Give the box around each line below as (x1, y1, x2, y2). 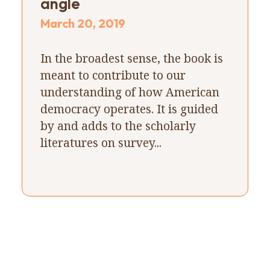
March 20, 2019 (40, 15, 125, 31)
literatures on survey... (40, 134, 162, 151)
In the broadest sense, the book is (40, 49, 223, 66)
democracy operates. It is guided (40, 100, 218, 117)
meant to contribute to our (40, 66, 186, 83)
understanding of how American (40, 83, 219, 100)
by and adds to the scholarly (40, 117, 196, 134)
